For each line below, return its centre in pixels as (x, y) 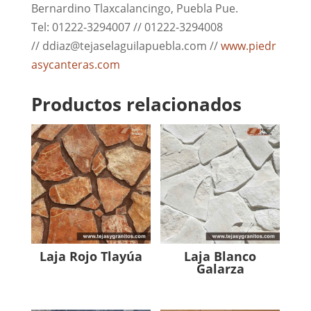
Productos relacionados (136, 104)
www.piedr (248, 45)
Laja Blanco (220, 256)
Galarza (220, 268)
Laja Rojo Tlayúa (91, 256)
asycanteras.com (75, 64)
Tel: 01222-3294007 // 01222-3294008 (127, 27)
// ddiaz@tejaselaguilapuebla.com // (126, 45)
